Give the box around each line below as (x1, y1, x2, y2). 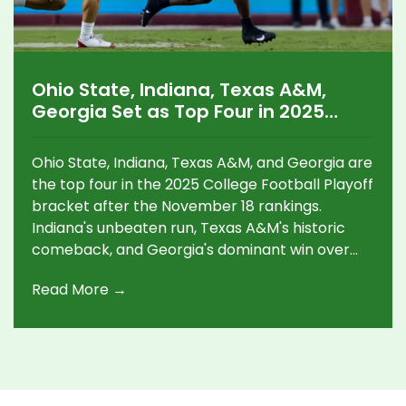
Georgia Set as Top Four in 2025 (32, 99, 324, 125)
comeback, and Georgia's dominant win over (32, 239, 350, 261)
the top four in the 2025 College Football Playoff (32, 174, 373, 196)
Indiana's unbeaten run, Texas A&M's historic (32, 217, 345, 239)
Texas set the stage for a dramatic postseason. (32, 261, 369, 283)
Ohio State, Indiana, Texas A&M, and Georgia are (32, 152, 372, 174)
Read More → (32, 279, 127, 301)
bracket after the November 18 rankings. (32, 196, 322, 217)
